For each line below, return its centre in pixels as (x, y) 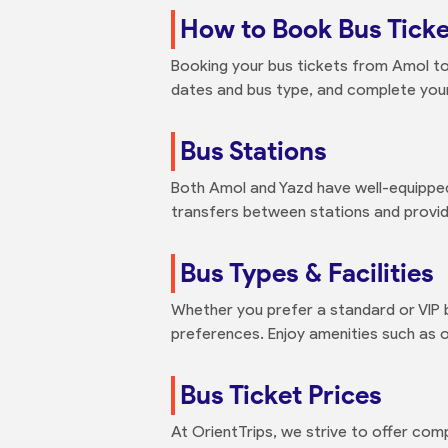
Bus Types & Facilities (307, 273)
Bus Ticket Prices (281, 395)
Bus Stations (253, 151)
